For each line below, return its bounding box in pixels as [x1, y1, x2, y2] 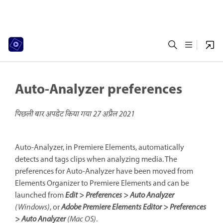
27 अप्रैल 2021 [93, 109, 135, 120]
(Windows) [15, 202, 50, 214]
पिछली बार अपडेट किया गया [15, 109, 93, 120]
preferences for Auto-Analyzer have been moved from [15, 166, 193, 178]
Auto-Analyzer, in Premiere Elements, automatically [15, 142, 184, 154]
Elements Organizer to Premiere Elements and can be [15, 178, 189, 190]
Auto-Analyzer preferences [15, 79, 182, 102]
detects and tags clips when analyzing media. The [15, 154, 177, 166]
